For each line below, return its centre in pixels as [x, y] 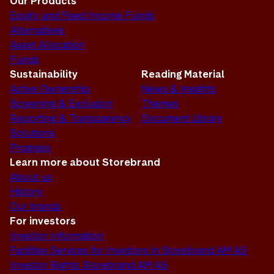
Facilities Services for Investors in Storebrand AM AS [128, 250]
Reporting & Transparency [71, 118]
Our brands [35, 206]
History [26, 192]
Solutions [32, 133]
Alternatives [37, 30]
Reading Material [183, 74]
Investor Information [57, 236]
